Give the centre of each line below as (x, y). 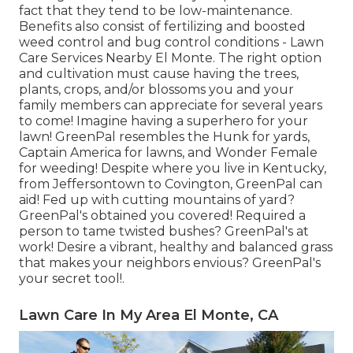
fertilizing (193, 26)
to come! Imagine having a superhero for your (163, 121)
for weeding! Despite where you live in (141, 168)
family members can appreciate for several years (171, 105)
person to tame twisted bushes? (122, 231)
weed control (61, 42)
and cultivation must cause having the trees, (159, 73)
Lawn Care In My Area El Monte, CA (149, 315)
